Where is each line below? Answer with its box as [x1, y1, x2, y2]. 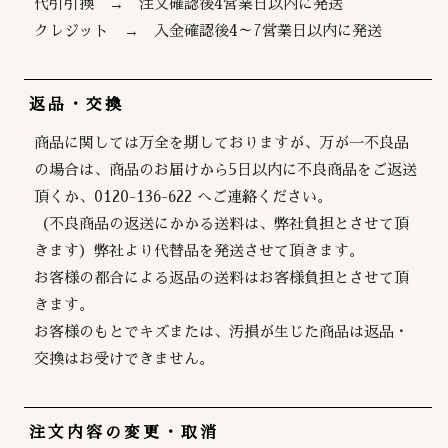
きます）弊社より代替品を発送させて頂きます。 [34, 242, 365, 258]
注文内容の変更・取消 [29, 424, 220, 441]
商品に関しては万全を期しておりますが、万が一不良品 [34, 134, 410, 150]
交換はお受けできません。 [34, 350, 215, 366]
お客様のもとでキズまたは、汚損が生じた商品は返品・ [34, 323, 410, 339]
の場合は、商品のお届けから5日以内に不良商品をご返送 [34, 161, 418, 177]
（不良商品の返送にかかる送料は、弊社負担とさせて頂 [34, 215, 410, 231]
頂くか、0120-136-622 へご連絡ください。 [34, 188, 333, 204]
